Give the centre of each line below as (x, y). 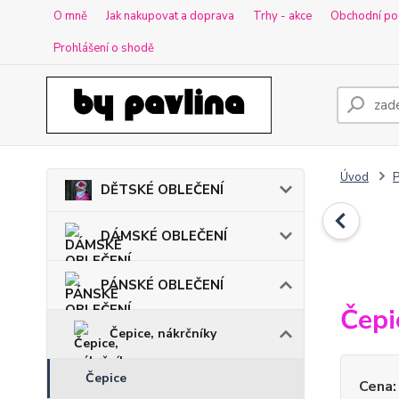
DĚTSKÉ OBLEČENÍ (162, 190)
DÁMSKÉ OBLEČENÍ (164, 236)
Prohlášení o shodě (104, 48)
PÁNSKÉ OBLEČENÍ (162, 285)
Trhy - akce (282, 16)
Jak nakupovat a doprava (170, 16)
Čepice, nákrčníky (163, 333)
